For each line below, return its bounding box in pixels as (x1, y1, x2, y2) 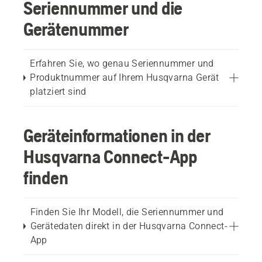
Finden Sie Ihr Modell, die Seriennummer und (30, 206, 224, 218)
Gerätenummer (23, 18, 129, 40)
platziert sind (30, 86, 87, 97)
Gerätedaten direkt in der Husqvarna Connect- (30, 220, 228, 232)
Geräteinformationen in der (23, 125, 211, 146)
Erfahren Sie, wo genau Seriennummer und (30, 58, 214, 69)
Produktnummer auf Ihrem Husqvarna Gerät (30, 72, 219, 83)
